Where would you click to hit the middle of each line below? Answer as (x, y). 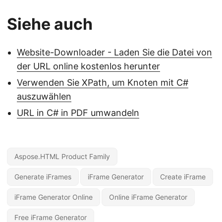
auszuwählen (44, 97)
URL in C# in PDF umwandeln (78, 113)
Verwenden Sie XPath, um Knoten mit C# (103, 83)
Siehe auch (50, 24)
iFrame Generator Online (54, 197)
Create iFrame (183, 177)
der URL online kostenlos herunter (88, 66)
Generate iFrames (43, 177)
